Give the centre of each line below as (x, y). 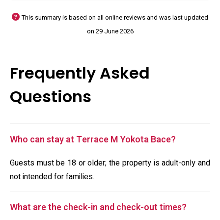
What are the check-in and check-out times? (98, 207)
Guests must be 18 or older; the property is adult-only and (110, 163)
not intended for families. (52, 177)
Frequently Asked (80, 73)
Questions (51, 96)
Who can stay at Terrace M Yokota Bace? (93, 140)
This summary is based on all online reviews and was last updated (115, 18)
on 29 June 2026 (110, 31)
